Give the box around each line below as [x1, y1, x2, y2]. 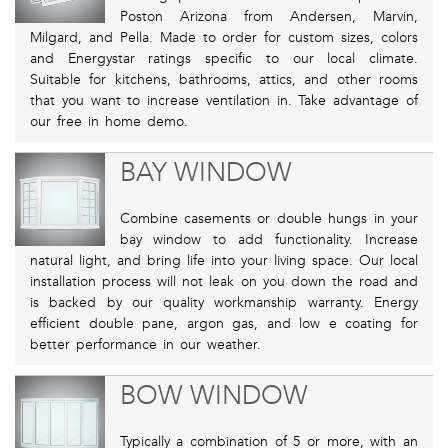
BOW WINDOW [119, 380, 308, 412]
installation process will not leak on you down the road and [30, 273, 418, 291]
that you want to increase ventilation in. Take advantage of [30, 92, 418, 110]
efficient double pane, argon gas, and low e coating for [30, 315, 418, 333]
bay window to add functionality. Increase [119, 231, 418, 249]
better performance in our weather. [30, 336, 261, 354]
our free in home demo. [30, 113, 188, 131]
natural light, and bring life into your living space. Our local [30, 252, 418, 270]
